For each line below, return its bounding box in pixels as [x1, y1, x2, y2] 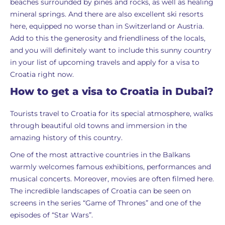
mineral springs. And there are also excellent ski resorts [10, 10, 203, 19]
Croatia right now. [10, 70, 74, 79]
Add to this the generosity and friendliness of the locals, [10, 34, 205, 43]
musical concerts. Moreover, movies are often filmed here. [10, 174, 214, 183]
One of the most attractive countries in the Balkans [10, 150, 190, 159]
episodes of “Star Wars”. [10, 210, 93, 219]
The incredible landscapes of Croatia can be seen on [10, 186, 191, 195]
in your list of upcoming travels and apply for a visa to [10, 58, 199, 67]
